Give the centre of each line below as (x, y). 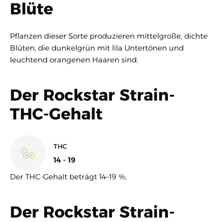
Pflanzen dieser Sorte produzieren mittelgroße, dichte (109, 36)
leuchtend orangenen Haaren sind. (74, 59)
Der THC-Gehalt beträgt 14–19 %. (68, 176)
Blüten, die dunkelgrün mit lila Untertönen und (97, 48)
